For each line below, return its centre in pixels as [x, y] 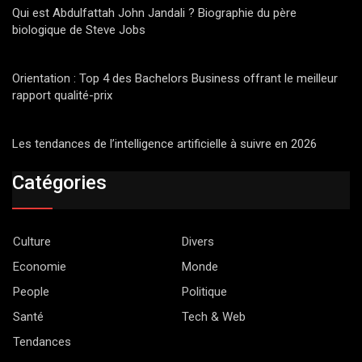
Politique [204, 291]
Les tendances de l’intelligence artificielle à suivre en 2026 [164, 144]
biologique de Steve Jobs [79, 30]
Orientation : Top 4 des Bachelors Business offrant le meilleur [175, 79]
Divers [198, 241]
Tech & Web [214, 316]
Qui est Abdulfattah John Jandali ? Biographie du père [154, 13]
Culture [32, 241]
